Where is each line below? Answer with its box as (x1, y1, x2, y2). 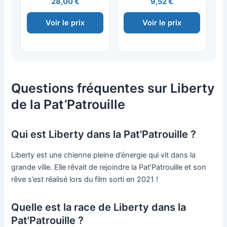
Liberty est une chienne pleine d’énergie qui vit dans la (11, 150, 196, 160)
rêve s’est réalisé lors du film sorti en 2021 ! (11, 175, 159, 184)
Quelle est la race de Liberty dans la (11, 201, 186, 214)
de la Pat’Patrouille (11, 97, 126, 112)
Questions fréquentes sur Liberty (11, 81, 215, 96)
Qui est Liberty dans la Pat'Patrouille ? (11, 128, 197, 141)
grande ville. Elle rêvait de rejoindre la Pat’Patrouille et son (11, 163, 207, 172)
